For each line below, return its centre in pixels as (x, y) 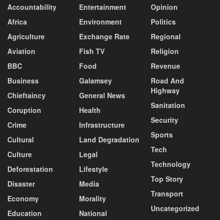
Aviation (21, 51)
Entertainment (103, 7)
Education (25, 213)
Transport (167, 193)
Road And (167, 81)
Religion (165, 51)
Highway (165, 90)
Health (90, 110)
